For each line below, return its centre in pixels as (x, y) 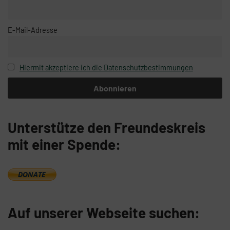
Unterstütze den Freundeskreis (107, 128)
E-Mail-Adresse (33, 30)
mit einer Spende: (64, 145)
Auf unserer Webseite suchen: (104, 213)
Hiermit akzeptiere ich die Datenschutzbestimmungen (106, 67)
